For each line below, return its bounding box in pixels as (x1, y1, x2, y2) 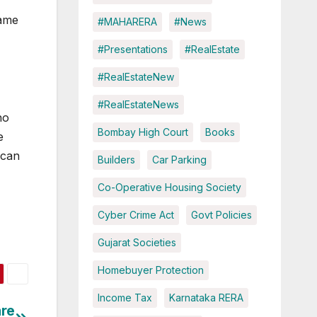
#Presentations (97, 43, 168, 56)
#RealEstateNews (97, 98, 179, 111)
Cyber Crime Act (97, 209, 174, 221)
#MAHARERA (97, 16, 157, 28)
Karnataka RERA (168, 292, 243, 304)
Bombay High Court (97, 126, 188, 139)
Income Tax (97, 292, 152, 304)
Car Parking (151, 154, 207, 166)
